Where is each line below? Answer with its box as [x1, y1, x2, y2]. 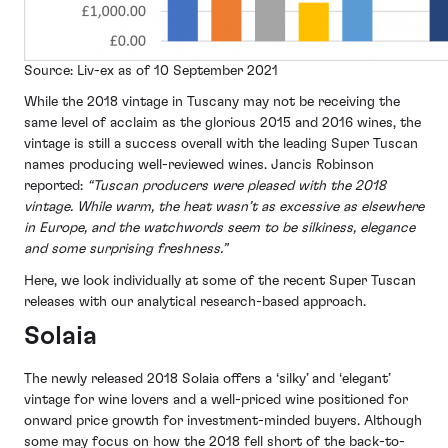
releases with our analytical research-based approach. [24, 294, 366, 309]
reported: [24, 179, 87, 194]
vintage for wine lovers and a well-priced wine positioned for [24, 392, 408, 407]
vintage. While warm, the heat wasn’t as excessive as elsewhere [24, 200, 424, 215]
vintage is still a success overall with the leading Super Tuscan [24, 137, 418, 152]
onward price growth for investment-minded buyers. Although [24, 413, 422, 428]
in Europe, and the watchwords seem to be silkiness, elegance [24, 221, 415, 236]
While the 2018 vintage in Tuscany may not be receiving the [24, 95, 400, 110]
